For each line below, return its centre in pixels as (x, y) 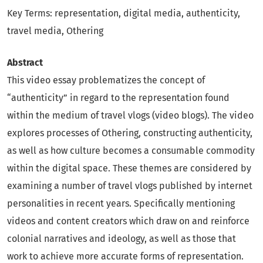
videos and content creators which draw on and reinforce (128, 221)
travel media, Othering (55, 31)
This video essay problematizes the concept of (106, 80)
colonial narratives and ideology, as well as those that (122, 239)
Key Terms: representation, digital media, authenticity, (124, 14)
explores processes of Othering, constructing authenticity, (130, 133)
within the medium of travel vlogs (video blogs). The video (130, 116)
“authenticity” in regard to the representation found (118, 98)
